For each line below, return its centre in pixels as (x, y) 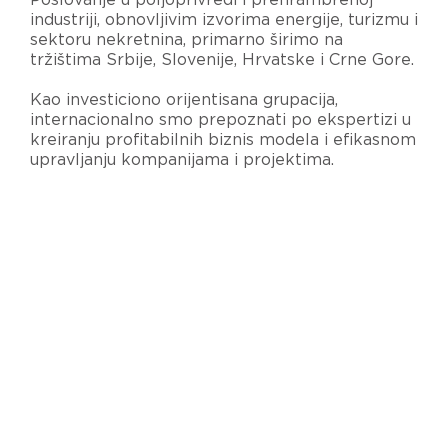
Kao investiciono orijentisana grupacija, (184, 99)
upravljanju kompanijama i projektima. (182, 159)
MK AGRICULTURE (187, 310)
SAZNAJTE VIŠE (91, 217)
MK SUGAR (159, 379)
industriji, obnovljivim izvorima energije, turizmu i (224, 19)
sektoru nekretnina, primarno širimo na (186, 39)
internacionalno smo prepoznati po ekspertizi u (220, 119)
